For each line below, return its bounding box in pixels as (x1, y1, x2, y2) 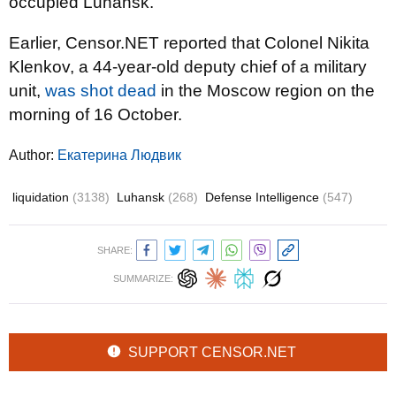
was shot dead (45, 80, 156, 100)
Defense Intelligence (205, 189, 323, 204)
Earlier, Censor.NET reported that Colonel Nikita (9, 33, 369, 52)
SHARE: (97, 244, 133, 255)
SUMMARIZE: (113, 272, 173, 284)
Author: (9, 147, 57, 163)
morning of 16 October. (9, 104, 182, 124)
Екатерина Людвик (57, 147, 181, 163)
